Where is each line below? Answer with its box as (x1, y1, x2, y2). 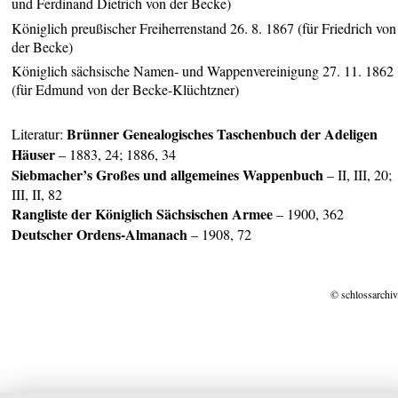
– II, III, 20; (327, 164, 393, 184)
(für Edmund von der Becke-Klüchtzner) (12, 80, 240, 99)
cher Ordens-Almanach (46, 223, 188, 244)
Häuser (12, 143, 56, 164)
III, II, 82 (12, 184, 63, 203)
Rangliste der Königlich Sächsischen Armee (12, 203, 274, 224)
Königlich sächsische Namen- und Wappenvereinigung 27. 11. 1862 (12, 61, 394, 81)
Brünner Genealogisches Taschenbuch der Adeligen (67, 123, 378, 144)
